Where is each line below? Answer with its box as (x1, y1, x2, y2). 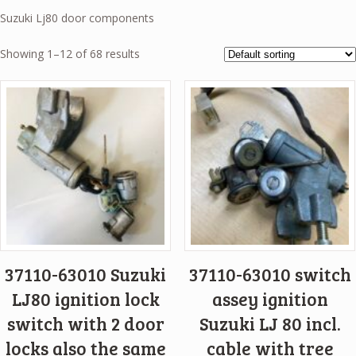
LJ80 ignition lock (11, 287, 160, 311)
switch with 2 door (6, 311, 164, 336)
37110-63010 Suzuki (5, 262, 167, 287)
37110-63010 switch (188, 262, 351, 287)
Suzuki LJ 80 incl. (199, 311, 341, 336)
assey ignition (211, 287, 328, 311)
